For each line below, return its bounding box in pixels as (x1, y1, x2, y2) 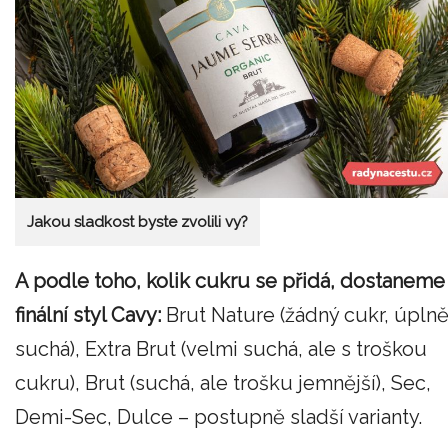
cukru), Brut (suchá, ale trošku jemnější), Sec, (15, 370, 431, 395)
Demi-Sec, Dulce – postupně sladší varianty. (15, 404, 427, 429)
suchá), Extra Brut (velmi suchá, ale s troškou (15, 336, 427, 361)
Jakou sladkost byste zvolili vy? (27, 213, 248, 232)
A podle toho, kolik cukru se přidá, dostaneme (15, 268, 445, 293)
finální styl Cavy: (15, 302, 161, 327)
